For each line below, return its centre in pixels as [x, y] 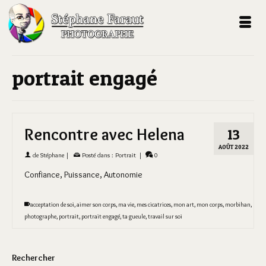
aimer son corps [96, 205]
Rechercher [34, 258]
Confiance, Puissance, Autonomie [83, 175]
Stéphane [52, 155]
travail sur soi [165, 216]
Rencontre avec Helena [104, 134]
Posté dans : [98, 155]
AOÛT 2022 [234, 147]
